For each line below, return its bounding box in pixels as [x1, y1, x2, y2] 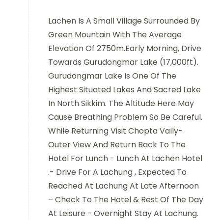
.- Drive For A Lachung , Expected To [48, 166, 187, 178]
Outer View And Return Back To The [48, 138, 186, 150]
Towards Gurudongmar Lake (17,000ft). [48, 56, 198, 68]
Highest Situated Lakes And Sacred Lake [48, 83, 201, 95]
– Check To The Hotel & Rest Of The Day [48, 193, 203, 205]
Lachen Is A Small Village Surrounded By [48, 15, 200, 27]
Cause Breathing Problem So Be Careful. [48, 111, 202, 123]
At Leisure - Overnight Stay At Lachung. [48, 207, 198, 219]
